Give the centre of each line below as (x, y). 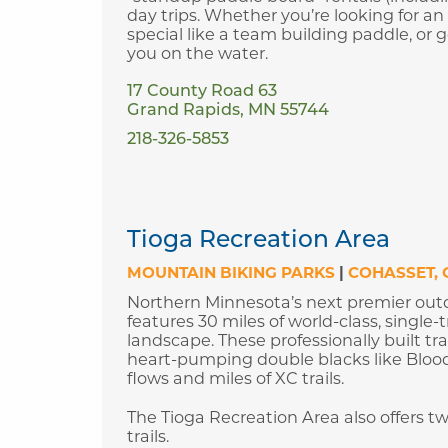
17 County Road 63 (202, 91)
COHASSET (391, 272)
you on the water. (197, 52)
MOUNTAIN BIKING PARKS (231, 272)
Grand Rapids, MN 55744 (228, 110)
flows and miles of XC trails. (235, 377)
